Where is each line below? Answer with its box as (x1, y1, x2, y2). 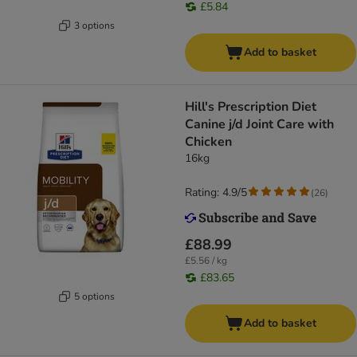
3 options (74, 18, 115, 32)
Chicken (185, 133, 232, 151)
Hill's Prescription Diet (185, 98, 316, 116)
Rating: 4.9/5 (185, 185, 247, 201)
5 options (74, 289, 115, 303)
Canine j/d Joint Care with (185, 116, 334, 134)
